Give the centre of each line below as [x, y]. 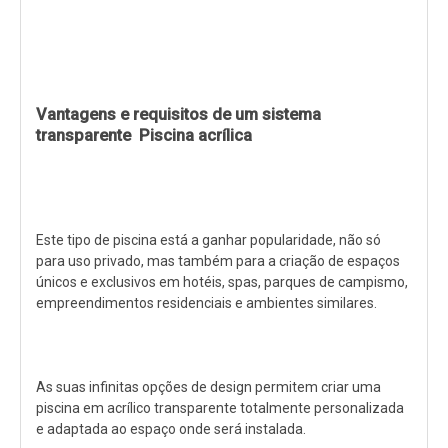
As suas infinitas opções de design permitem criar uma [208, 386]
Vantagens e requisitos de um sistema [178, 114]
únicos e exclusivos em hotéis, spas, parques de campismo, [222, 281]
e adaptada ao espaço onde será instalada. [171, 428]
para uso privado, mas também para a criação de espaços [218, 260]
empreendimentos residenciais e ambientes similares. [206, 302]
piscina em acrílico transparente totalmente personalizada [220, 407]
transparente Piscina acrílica [144, 135]
